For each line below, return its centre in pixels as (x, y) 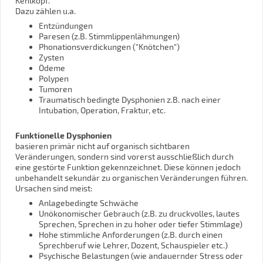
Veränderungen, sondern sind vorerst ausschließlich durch (124, 156)
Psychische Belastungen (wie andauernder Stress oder (141, 255)
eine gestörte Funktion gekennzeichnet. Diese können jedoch (128, 167)
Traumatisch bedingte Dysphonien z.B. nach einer (130, 99)
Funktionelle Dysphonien (63, 135)
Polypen (54, 78)
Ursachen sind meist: (54, 188)
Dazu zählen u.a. (45, 11)
